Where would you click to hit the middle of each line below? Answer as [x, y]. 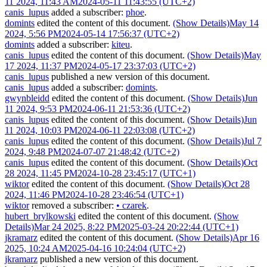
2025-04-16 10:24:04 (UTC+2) [126, 248]
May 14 [244, 23]
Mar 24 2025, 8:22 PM [77, 226]
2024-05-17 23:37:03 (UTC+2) [136, 66]
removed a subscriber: [73, 205]
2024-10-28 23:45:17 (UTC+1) [136, 173]
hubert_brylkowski [40, 216]
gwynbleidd [27, 98]
